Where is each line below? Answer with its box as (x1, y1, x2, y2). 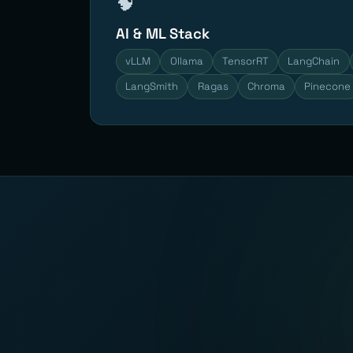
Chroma (247, 79, 285, 93)
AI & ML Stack (116, 24, 210, 43)
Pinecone (304, 79, 351, 93)
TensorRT (221, 54, 269, 68)
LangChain (288, 54, 340, 68)
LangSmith (125, 79, 179, 93)
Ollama (169, 54, 203, 68)
